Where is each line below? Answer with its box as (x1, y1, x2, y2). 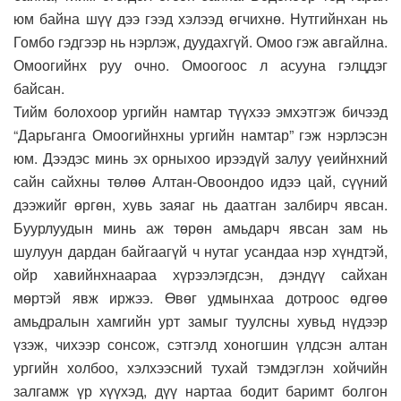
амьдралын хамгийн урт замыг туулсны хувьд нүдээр (13, 310, 388, 331)
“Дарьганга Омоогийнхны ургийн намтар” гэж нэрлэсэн (13, 124, 388, 145)
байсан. (13, 77, 64, 98)
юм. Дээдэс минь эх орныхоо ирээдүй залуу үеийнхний (13, 147, 388, 168)
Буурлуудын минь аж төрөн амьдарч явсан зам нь (13, 217, 388, 238)
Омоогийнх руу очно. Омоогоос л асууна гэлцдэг (13, 54, 388, 75)
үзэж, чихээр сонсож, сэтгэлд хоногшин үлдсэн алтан (13, 333, 388, 354)
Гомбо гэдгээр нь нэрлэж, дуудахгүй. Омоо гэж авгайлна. (13, 30, 388, 52)
